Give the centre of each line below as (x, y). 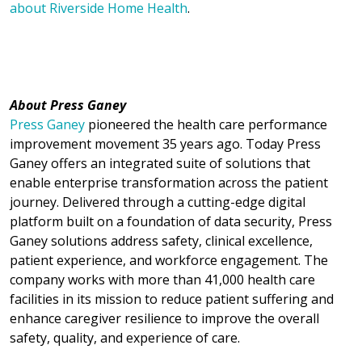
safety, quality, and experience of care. (125, 337)
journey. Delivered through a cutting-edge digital (158, 202)
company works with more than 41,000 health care (162, 279)
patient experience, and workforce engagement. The (169, 260)
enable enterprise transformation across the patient (169, 182)
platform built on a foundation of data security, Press (171, 221)
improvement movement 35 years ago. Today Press (165, 143)
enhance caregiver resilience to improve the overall (164, 318)
